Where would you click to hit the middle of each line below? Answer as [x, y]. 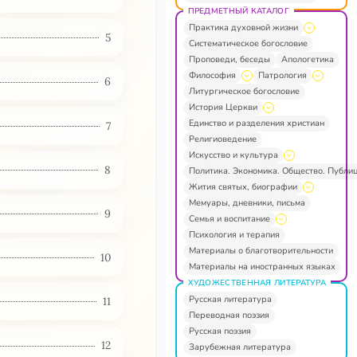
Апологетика [307, 59]
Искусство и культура [233, 155]
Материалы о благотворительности [261, 250]
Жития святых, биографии [243, 186]
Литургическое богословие [244, 91]
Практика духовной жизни [243, 27]
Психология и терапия [234, 234]
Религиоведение [222, 139]
